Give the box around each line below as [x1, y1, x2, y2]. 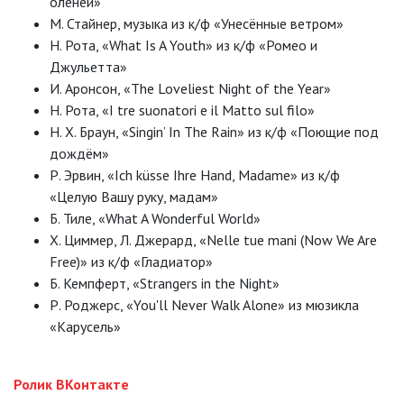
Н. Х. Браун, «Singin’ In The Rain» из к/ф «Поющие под [50, 123, 379, 142]
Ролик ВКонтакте [14, 375, 129, 394]
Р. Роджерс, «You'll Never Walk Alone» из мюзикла [50, 296, 359, 315]
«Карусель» [50, 317, 121, 336]
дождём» [50, 144, 109, 163]
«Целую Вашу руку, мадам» [50, 188, 218, 207]
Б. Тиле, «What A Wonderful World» [50, 209, 261, 228]
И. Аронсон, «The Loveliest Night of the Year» [50, 79, 331, 98]
